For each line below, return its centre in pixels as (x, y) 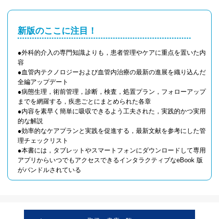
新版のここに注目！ (57, 31)
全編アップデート (43, 82)
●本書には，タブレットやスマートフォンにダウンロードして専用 (112, 150)
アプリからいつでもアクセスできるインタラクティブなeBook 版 (110, 160)
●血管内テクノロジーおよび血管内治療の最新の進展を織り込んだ (112, 72)
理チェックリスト (43, 141)
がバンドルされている (49, 170)
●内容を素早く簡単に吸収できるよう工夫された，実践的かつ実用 (112, 111)
